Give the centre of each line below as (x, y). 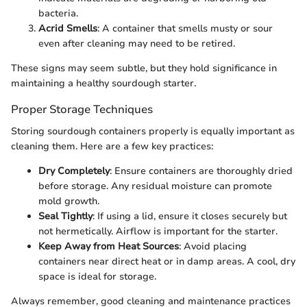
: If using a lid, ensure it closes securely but (190, 216)
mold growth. (69, 201)
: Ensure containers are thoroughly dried (201, 171)
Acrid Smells (68, 29)
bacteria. (58, 14)
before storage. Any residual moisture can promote (155, 186)
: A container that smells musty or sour (185, 29)
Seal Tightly (65, 216)
